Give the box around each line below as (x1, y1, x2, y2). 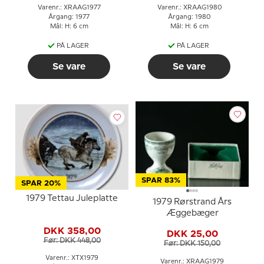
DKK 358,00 (43, 226, 101, 236)
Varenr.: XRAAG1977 (37, 4, 101, 11)
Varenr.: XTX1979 (45, 255, 98, 261)
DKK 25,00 (166, 229, 218, 239)
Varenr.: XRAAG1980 (157, 4, 222, 11)
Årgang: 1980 (168, 14, 210, 20)
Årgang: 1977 (48, 14, 90, 20)
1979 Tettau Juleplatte (26, 194, 118, 203)
